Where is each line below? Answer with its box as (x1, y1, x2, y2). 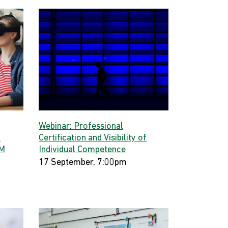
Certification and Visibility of (39, 133, 147, 143)
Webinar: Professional (39, 122, 123, 131)
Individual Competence (39, 145, 126, 155)
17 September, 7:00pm (39, 158, 127, 167)
